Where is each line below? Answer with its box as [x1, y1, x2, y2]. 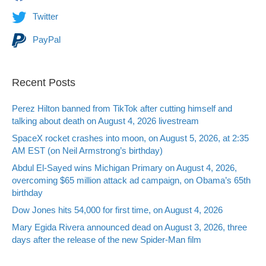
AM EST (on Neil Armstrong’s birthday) [12, 145, 163, 156]
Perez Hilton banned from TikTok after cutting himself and [12, 103, 232, 113]
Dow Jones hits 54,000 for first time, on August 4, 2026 [12, 204, 223, 215]
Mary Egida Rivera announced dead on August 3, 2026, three [12, 221, 247, 232]
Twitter [30, 11, 58, 21]
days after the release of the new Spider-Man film [12, 234, 201, 245]
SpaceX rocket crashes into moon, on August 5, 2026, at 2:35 [12, 132, 249, 143]
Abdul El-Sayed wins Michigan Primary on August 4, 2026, [12, 162, 237, 173]
